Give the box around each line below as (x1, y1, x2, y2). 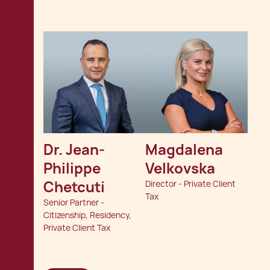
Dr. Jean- (43, 140, 105, 160)
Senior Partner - (43, 197, 104, 209)
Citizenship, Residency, (43, 210, 131, 221)
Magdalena (145, 140, 227, 160)
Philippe (43, 159, 104, 178)
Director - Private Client (145, 178, 236, 190)
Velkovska (145, 159, 216, 178)
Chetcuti (43, 178, 105, 197)
